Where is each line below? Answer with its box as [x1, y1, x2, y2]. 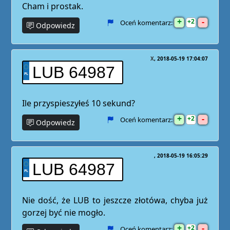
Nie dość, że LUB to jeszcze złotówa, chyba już [22, 195, 208, 206]
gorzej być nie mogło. [22, 207, 105, 218]
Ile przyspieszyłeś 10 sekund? [22, 98, 135, 109]
